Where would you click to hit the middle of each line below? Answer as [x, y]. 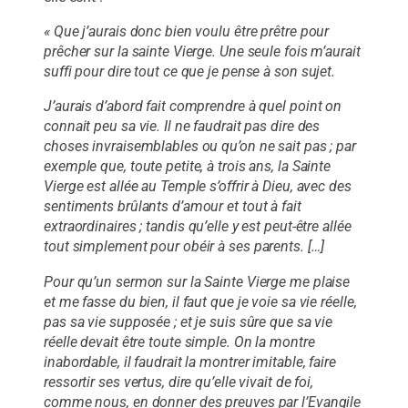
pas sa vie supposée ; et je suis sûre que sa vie [189, 321]
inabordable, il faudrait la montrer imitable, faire [190, 362]
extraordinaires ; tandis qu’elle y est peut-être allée [198, 227]
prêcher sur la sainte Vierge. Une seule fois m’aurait [202, 52]
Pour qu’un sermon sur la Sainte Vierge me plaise [197, 281]
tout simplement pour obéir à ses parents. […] [184, 247]
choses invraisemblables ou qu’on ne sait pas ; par [200, 147]
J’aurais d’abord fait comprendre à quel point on [193, 107]
